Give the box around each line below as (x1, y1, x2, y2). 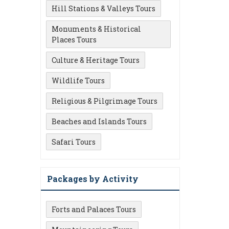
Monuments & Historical (52, 24, 141, 34)
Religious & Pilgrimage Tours (52, 96, 157, 106)
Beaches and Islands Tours (52, 117, 147, 126)
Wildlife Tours (52, 76, 105, 85)
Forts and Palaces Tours (52, 204, 136, 214)
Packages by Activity (47, 173, 139, 184)
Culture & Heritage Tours (52, 55, 140, 65)
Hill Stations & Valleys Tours (52, 4, 155, 13)
